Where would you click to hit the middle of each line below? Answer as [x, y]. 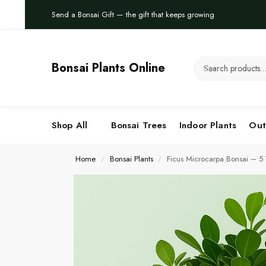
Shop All [70, 126]
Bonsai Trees [139, 126]
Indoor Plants [208, 126]
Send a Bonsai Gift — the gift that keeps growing [133, 15]
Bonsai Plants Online [108, 68]
